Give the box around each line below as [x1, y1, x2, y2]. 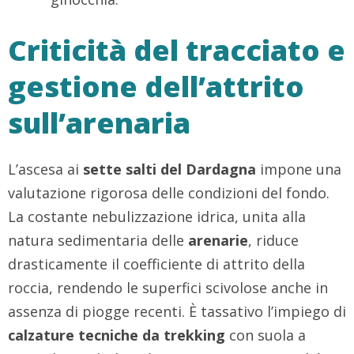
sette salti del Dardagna [83, 160, 256, 179]
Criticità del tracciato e [8, 31, 345, 70]
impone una [256, 160, 341, 179]
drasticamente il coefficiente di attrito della [8, 254, 305, 274]
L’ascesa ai [8, 160, 83, 179]
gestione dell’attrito [8, 67, 304, 107]
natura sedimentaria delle [8, 231, 188, 250]
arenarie [188, 231, 248, 250]
